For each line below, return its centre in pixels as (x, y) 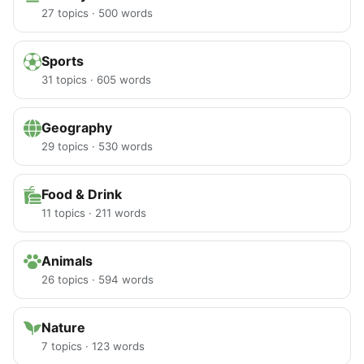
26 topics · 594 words (97, 280)
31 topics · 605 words (96, 80)
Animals (67, 261)
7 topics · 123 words (93, 347)
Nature (63, 328)
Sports (63, 61)
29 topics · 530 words (97, 147)
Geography (77, 128)
